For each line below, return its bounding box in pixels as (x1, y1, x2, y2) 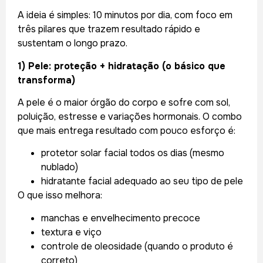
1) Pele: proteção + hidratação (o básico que (18, 59, 225, 72)
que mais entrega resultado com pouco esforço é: (18, 124, 235, 137)
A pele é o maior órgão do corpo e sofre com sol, (18, 96, 230, 109)
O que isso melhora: (18, 189, 102, 202)
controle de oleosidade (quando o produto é (41, 240, 233, 252)
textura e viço (41, 225, 102, 238)
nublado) (41, 161, 78, 174)
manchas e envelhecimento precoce (41, 211, 200, 224)
